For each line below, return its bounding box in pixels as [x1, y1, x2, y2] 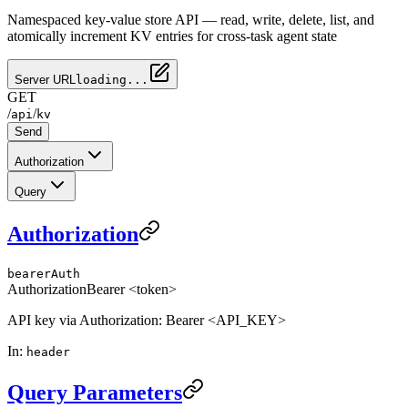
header [26, 344, 70, 359]
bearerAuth [7, 266, 80, 280]
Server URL [15, 72, 76, 87]
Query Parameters [7, 380, 182, 404]
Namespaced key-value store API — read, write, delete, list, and [7, 11, 374, 27]
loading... [76, 72, 148, 87]
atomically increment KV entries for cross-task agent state [7, 27, 337, 44]
